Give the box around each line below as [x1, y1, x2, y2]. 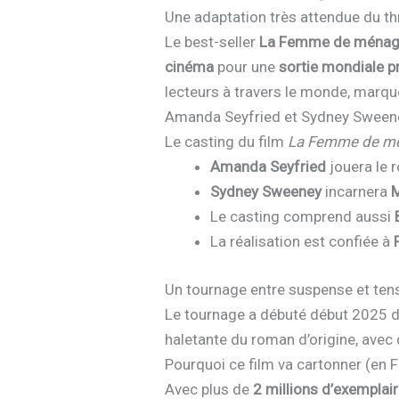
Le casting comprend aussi [210, 208, 395, 226]
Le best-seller [165, 33, 260, 52]
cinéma [165, 58, 215, 77]
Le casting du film [165, 133, 289, 151]
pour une [214, 58, 280, 77]
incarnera [322, 183, 392, 201]
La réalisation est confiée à [210, 232, 395, 251]
